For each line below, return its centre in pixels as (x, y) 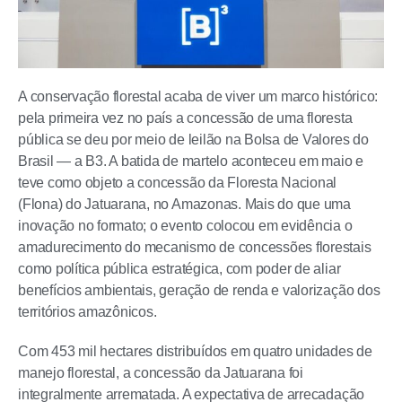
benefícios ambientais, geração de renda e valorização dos (199, 290)
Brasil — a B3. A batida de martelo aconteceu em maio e (191, 161)
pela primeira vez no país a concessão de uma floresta (185, 118)
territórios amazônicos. (87, 312)
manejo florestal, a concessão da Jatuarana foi (161, 373)
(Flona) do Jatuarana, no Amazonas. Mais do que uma (185, 204)
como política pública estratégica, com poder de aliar (179, 269)
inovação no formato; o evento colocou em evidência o (185, 226)
